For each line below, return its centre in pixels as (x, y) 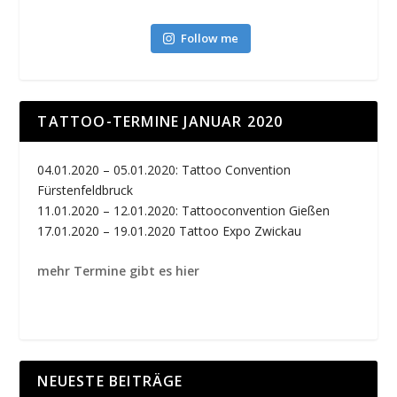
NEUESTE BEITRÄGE (110, 381)
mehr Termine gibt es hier (119, 271)
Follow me (210, 38)
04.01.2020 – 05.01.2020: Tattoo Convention (164, 169)
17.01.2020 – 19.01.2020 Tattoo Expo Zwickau (170, 230)
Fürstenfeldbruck (86, 190)
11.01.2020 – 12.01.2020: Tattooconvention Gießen (184, 210)
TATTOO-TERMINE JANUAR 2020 (160, 121)
